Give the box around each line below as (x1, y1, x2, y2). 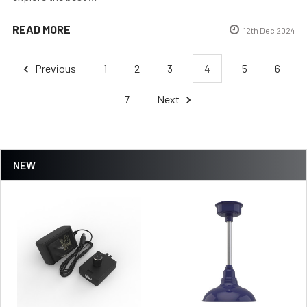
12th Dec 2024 (243, 25, 295, 35)
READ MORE (12, 22, 71, 36)
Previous (32, 61, 76, 75)
